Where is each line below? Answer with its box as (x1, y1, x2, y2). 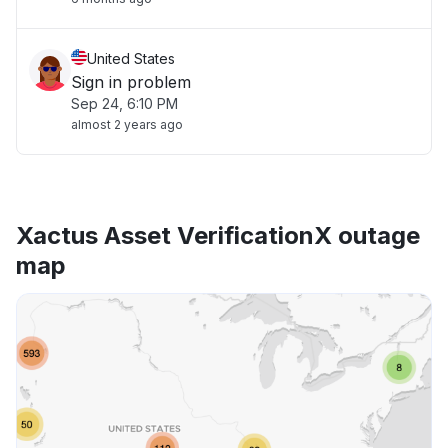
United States (87, 50, 175, 67)
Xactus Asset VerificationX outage (16, 221, 420, 250)
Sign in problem (71, 72, 191, 92)
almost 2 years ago (71, 117, 183, 132)
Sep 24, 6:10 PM (71, 95, 178, 112)
